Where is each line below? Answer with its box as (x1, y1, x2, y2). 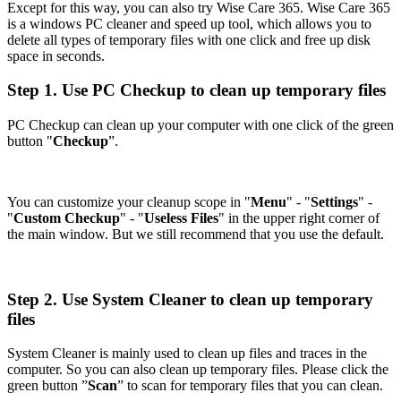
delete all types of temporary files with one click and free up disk (7, 31, 371, 47)
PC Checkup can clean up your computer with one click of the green (7, 116, 394, 132)
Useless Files (144, 209, 218, 226)
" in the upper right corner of (218, 209, 380, 226)
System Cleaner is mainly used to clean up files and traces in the (7, 346, 367, 362)
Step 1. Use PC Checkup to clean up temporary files (7, 81, 386, 100)
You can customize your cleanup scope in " (7, 193, 251, 209)
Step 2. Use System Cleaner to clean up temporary (7, 289, 373, 309)
